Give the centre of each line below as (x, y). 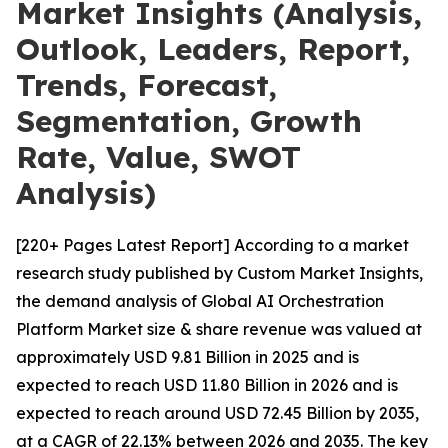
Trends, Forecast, (146, 85)
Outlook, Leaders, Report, (213, 49)
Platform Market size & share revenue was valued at (219, 329)
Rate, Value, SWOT (158, 157)
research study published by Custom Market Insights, (219, 273)
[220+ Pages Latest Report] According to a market (212, 245)
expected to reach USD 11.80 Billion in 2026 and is (207, 385)
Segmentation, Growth (189, 121)
